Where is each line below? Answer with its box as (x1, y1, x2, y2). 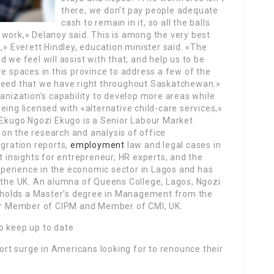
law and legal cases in (125, 140, 221, 150)
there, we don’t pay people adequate (61, 6, 219, 15)
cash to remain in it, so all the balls (61, 18, 210, 28)
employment (70, 140, 125, 150)
